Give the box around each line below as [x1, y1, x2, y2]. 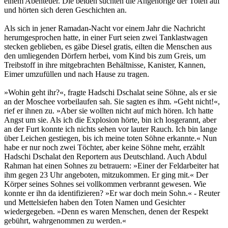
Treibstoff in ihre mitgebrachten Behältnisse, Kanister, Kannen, [4, 60, 206, 69]
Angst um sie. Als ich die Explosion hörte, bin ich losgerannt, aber [4, 115, 216, 124]
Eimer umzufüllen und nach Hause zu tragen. [4, 69, 149, 78]
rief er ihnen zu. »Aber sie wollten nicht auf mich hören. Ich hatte [4, 106, 213, 115]
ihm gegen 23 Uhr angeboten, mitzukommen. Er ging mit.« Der [4, 170, 208, 179]
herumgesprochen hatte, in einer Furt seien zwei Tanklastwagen [4, 33, 208, 42]
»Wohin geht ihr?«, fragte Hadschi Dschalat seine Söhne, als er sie [4, 88, 217, 97]
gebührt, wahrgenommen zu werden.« [4, 216, 126, 225]
